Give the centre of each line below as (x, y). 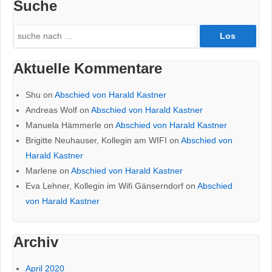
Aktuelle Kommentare (88, 68)
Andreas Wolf (51, 110)
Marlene (41, 170)
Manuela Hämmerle (63, 125)
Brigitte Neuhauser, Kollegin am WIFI (96, 140)
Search (27, 31)
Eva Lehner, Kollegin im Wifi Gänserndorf (104, 185)
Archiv (36, 242)
